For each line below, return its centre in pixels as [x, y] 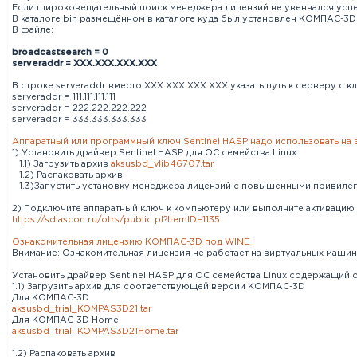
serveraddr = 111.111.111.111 [64, 97]
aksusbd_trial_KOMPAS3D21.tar [82, 309]
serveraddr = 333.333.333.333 [79, 120]
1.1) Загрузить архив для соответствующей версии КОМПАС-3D [159, 287]
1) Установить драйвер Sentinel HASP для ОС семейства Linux [154, 153]
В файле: [33, 30]
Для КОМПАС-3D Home [65, 320]
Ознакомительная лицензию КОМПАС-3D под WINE [131, 242]
